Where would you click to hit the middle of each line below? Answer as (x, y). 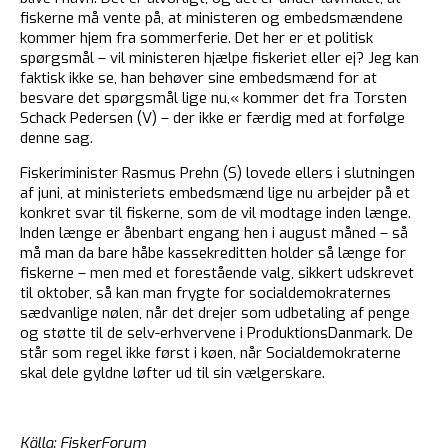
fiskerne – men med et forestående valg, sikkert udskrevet (217, 273)
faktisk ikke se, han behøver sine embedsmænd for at (198, 78)
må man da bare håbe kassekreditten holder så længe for (213, 253)
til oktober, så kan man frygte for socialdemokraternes (205, 293)
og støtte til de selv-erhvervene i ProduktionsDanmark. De (216, 333)
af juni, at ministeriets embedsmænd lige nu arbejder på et (215, 193)
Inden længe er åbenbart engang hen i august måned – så (214, 233)
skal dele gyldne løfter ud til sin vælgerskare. (172, 373)
